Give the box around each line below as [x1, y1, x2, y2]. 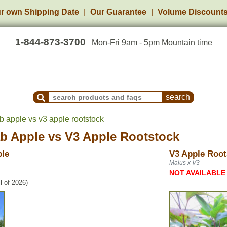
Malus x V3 [169, 159, 200, 166]
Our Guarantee [90, 8, 146, 16]
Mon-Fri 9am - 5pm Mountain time [91, 38, 212, 47]
